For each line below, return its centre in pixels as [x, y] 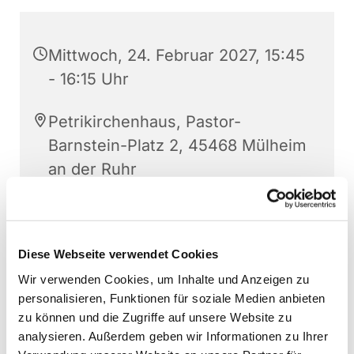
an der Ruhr [92, 169]
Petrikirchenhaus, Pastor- [145, 122]
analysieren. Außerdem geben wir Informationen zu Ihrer [173, 336]
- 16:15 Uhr [88, 79]
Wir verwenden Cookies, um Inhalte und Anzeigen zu [164, 279]
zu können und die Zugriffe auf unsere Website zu [155, 317]
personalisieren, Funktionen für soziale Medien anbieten [172, 298]
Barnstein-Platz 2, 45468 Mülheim [177, 146]
